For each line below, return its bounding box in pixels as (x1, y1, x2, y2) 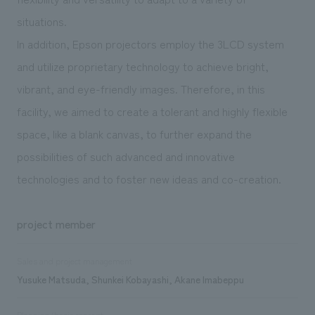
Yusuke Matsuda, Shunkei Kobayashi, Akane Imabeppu (16, 271, 244, 286)
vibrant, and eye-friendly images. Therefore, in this (16, 79, 265, 97)
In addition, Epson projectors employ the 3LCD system (16, 34, 284, 52)
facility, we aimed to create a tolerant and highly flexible (16, 102, 288, 120)
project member (16, 214, 96, 232)
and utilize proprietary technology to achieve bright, (16, 57, 269, 75)
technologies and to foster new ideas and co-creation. (16, 169, 281, 187)
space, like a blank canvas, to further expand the (16, 124, 252, 142)
